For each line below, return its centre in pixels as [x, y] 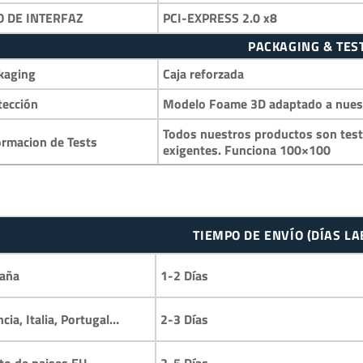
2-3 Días [184, 319]
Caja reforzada [203, 74]
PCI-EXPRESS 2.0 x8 [220, 18]
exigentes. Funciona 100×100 [247, 150]
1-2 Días [184, 275]
